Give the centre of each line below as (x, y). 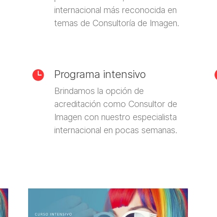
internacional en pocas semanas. (116, 130)
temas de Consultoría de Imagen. (116, 23)
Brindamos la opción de (99, 91)
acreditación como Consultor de (116, 104)
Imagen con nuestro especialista (115, 117)
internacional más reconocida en (115, 10)
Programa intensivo (100, 74)
